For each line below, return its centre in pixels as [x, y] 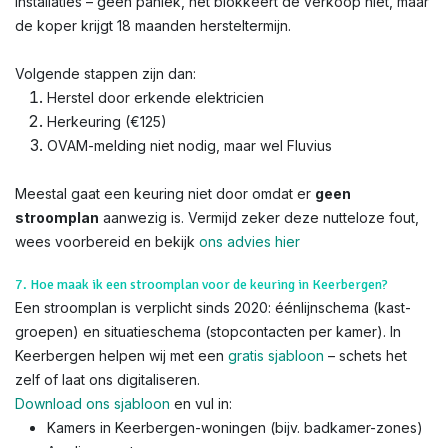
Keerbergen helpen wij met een [121, 355]
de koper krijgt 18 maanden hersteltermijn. [153, 25]
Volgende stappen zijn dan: [105, 73]
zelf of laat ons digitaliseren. [107, 379]
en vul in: [201, 403]
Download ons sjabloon [92, 403]
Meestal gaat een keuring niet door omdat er [165, 193]
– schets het [365, 355]
